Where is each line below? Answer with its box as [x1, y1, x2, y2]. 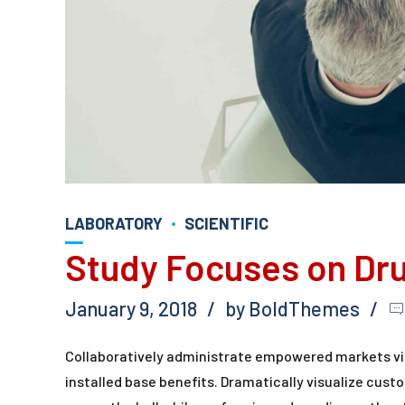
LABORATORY [65, 212, 163, 233]
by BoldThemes [225, 297, 360, 321]
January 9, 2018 [65, 297, 197, 321]
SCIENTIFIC [184, 212, 268, 233]
